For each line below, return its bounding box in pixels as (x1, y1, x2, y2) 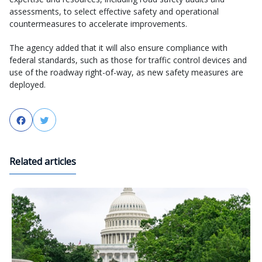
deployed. (9, 79, 48, 90)
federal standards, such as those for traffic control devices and (9, 54, 247, 65)
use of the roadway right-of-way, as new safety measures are (9, 67, 243, 78)
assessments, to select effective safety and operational (9, 6, 219, 17)
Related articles (9, 155, 76, 168)
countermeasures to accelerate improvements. (9, 18, 188, 29)
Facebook (27, 114, 69, 127)
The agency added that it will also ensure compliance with (9, 42, 227, 53)
